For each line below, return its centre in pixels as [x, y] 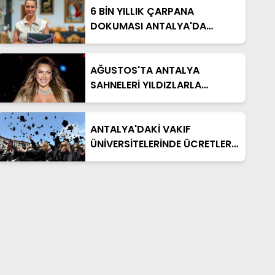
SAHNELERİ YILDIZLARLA [145, 85]
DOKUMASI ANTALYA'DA [148, 26]
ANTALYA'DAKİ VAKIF [140, 129]
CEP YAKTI [115, 159]
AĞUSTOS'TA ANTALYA [145, 70]
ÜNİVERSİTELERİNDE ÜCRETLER [161, 144]
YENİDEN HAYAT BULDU [144, 41]
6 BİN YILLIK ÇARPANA [142, 11]
